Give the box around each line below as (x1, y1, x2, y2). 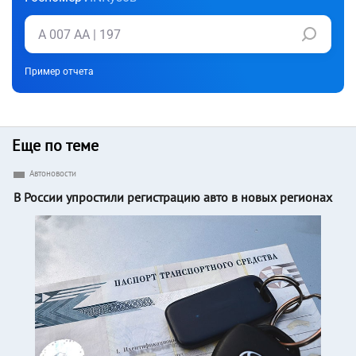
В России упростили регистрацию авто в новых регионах (14, 189, 332, 206)
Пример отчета (25, 66, 94, 78)
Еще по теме (12, 135, 99, 157)
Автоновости (29, 168, 76, 180)
